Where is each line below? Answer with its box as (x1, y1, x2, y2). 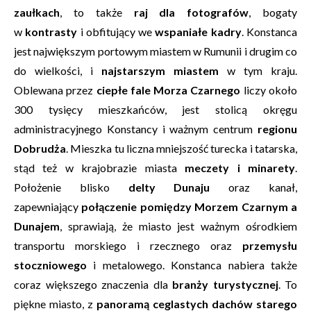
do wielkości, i (14, 64, 101, 77)
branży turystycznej (172, 278, 278, 291)
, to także (60, 6, 134, 19)
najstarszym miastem (101, 64, 227, 77)
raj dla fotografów (133, 6, 249, 19)
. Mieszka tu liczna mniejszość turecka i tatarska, (66, 142, 297, 155)
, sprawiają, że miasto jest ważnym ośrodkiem (60, 219, 297, 233)
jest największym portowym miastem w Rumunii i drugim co (14, 44, 297, 58)
